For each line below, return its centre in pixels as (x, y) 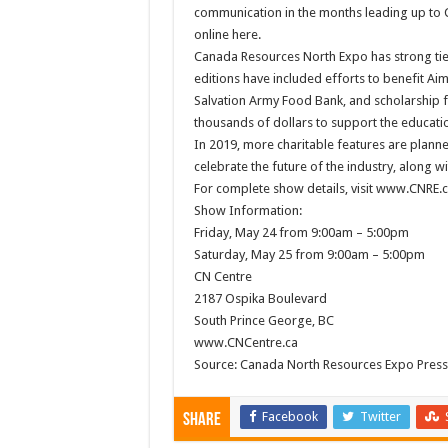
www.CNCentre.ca (245, 342)
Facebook (289, 416)
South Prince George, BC (263, 320)
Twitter (380, 416)
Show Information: (247, 210)
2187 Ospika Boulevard (260, 298)
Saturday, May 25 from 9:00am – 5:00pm (309, 254)
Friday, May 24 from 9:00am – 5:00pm (301, 232)
